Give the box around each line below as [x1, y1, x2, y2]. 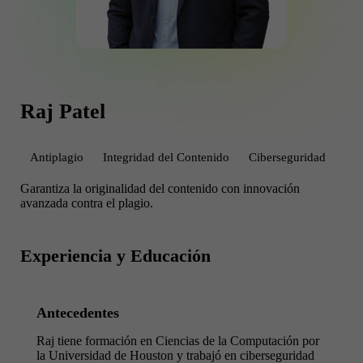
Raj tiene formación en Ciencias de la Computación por [36, 334, 319, 348]
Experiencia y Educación [20, 246, 211, 266]
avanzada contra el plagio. [20, 196, 153, 210]
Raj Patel [20, 100, 105, 123]
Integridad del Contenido [103, 151, 229, 164]
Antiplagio [30, 151, 83, 164]
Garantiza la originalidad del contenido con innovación [20, 181, 300, 195]
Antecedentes [36, 305, 119, 321]
